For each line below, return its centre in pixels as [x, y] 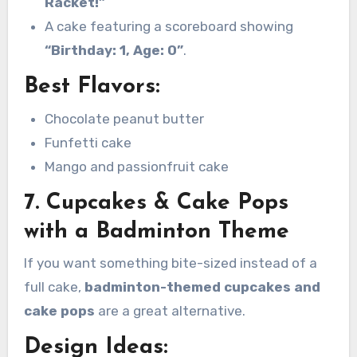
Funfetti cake [88, 142]
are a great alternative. [170, 311]
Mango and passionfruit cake [136, 166]
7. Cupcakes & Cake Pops [156, 203]
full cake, [54, 287]
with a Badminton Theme [156, 231]
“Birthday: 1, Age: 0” [114, 50]
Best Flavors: [92, 87]
